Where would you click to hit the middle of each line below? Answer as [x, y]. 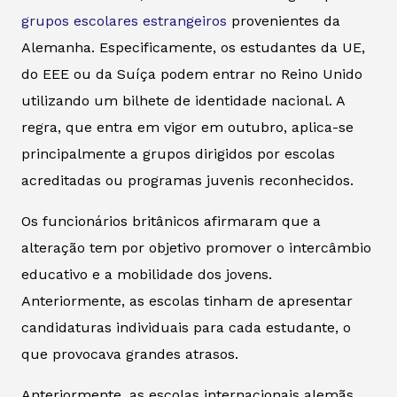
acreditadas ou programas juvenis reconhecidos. [187, 180]
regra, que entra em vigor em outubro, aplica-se [187, 127]
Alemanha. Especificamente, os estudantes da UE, [193, 47]
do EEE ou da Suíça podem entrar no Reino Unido [192, 74]
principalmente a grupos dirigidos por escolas [178, 153]
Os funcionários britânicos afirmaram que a [171, 221]
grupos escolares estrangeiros [124, 20]
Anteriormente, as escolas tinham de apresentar [187, 300]
